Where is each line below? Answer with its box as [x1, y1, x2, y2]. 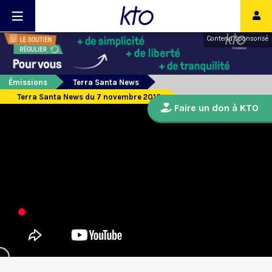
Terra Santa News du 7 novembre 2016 [17, 92, 161, 102]
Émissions [8, 78, 47, 87]
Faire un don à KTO [172, 102, 259, 114]
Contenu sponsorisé [207, 35, 268, 42]
